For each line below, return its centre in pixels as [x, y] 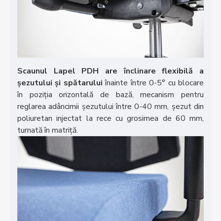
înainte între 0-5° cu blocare [153, 83]
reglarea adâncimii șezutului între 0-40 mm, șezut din [110, 106]
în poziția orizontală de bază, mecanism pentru [110, 94]
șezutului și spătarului [60, 83]
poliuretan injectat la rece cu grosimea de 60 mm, [110, 118]
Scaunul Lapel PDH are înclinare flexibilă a [110, 71]
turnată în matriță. [48, 130]
